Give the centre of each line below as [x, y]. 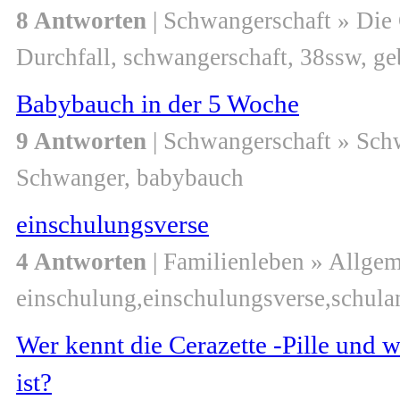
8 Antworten [81, 21]
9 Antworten [81, 142]
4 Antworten [81, 262]
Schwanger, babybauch [130, 178]
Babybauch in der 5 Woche [158, 104]
